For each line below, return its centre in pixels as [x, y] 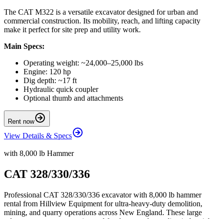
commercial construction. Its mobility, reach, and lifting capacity [102, 21]
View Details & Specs [38, 136]
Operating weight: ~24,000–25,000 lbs [83, 63]
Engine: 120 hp [47, 72]
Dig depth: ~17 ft [50, 81]
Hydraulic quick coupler [61, 89]
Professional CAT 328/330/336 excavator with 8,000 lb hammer [103, 195]
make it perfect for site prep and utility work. [72, 30]
